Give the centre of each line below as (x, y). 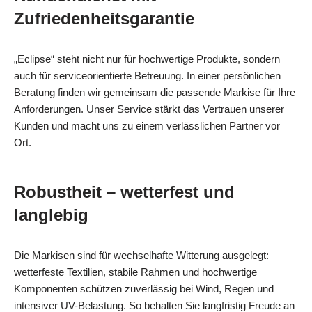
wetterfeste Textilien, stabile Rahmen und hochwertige (135, 272)
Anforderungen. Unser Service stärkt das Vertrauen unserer (149, 109)
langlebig (51, 214)
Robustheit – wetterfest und (124, 192)
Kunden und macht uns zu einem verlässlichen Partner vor (147, 125)
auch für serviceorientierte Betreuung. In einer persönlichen (147, 75)
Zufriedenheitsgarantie (104, 18)
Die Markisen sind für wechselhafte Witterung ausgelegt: (141, 255)
